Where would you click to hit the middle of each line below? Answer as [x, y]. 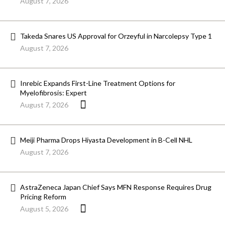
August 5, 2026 [44, 209]
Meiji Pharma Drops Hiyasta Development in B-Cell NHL [106, 140]
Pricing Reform [43, 197]
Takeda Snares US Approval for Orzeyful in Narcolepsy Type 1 [116, 36]
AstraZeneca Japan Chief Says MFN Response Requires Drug [116, 187]
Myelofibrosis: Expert [53, 93]
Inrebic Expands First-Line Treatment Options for [98, 83]
